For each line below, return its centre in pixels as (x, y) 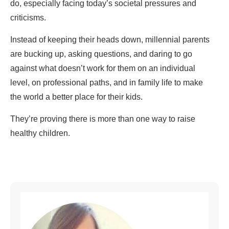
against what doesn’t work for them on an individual (103, 68)
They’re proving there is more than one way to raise (103, 119)
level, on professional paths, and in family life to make (107, 83)
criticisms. (28, 18)
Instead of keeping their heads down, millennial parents (110, 40)
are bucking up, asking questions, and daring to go (101, 54)
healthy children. (40, 133)
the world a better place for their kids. (76, 97)
